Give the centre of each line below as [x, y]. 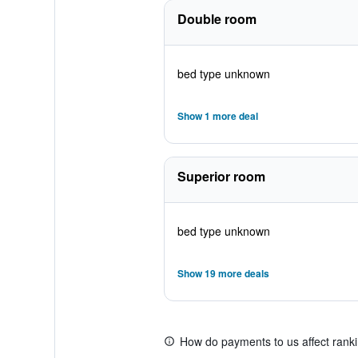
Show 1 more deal [217, 116]
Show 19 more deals [223, 273]
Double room [217, 19]
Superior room [221, 176]
